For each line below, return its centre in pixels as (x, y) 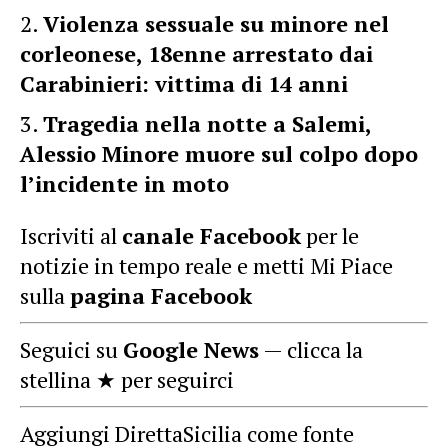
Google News (191, 349)
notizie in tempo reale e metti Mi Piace (206, 265)
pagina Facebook (161, 295)
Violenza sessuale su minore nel (216, 23)
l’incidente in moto (124, 183)
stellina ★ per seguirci (127, 379)
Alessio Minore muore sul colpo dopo (219, 153)
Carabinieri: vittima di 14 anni (184, 83)
